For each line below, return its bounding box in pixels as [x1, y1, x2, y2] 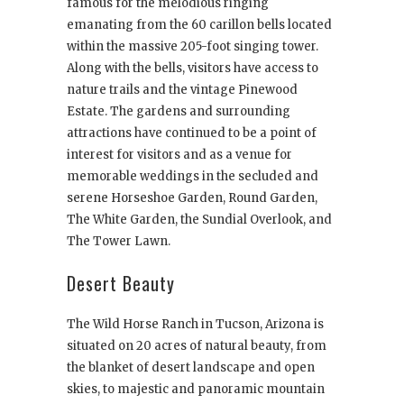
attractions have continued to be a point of [67, 125, 317, 142]
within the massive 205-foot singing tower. [67, 39, 318, 55]
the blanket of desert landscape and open [67, 360, 315, 376]
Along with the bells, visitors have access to [67, 60, 318, 77]
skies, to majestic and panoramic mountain [67, 381, 325, 398]
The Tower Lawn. [67, 234, 170, 250]
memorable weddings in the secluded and [67, 169, 318, 185]
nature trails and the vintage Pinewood [67, 82, 298, 98]
